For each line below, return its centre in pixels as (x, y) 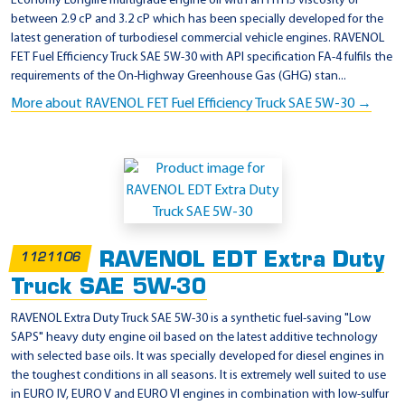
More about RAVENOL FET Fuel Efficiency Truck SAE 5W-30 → (191, 104)
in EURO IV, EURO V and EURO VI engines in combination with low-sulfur (200, 394)
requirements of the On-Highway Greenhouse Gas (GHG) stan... (179, 76)
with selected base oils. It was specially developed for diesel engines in (198, 356)
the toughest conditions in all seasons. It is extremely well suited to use (198, 375)
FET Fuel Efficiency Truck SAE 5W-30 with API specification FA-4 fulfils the (202, 57)
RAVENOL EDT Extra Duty (242, 261)
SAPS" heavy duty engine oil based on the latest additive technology (194, 337)
